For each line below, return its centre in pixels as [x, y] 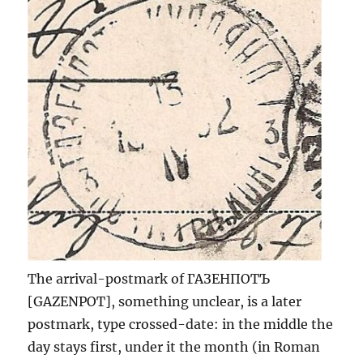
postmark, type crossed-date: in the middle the [181, 324]
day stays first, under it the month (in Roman [174, 346]
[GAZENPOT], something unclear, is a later [165, 301]
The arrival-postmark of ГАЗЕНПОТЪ [149, 278]
